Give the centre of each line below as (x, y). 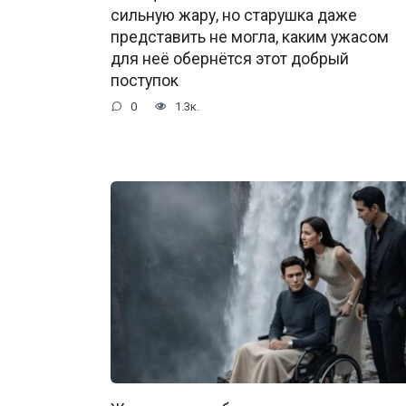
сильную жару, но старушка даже (234, 16)
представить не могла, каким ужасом (250, 38)
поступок (145, 81)
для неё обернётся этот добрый (230, 59)
